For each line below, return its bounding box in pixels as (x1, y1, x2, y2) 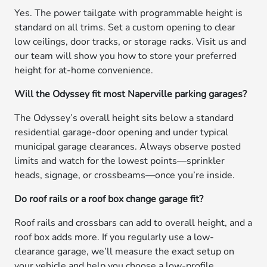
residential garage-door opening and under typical (14, 126, 229, 139)
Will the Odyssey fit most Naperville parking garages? (14, 88, 247, 101)
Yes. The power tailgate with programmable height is (14, 7, 243, 20)
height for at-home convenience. (14, 64, 154, 77)
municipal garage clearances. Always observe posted (14, 140, 241, 153)
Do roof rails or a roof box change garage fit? (14, 193, 204, 206)
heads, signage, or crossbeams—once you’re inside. (14, 169, 235, 182)
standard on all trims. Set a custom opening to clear (14, 21, 236, 34)
